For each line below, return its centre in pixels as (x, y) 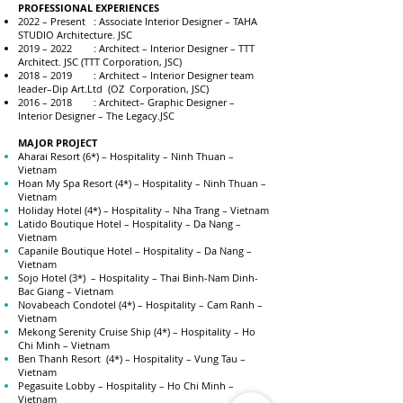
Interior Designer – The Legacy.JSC (96, 116)
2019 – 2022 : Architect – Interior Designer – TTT (136, 48)
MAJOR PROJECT (58, 143)
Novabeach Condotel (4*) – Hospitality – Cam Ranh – (140, 304)
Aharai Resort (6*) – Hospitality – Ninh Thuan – (126, 156)
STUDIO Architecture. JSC (75, 35)
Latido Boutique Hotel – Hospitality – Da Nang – (130, 224)
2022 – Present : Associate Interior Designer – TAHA (138, 21)
